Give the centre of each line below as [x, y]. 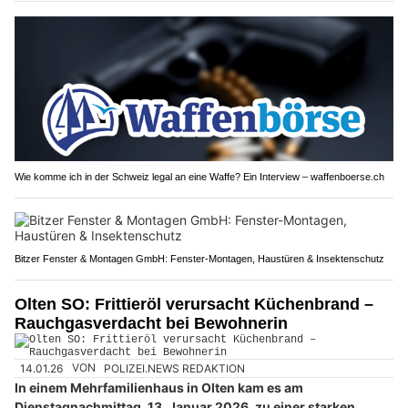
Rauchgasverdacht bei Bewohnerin [151, 324]
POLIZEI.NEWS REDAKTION [175, 368]
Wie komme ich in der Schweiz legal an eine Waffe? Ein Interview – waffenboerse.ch [199, 177]
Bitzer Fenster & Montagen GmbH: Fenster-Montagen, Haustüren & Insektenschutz [199, 259]
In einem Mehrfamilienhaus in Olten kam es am [159, 387]
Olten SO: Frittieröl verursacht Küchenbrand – [194, 305]
